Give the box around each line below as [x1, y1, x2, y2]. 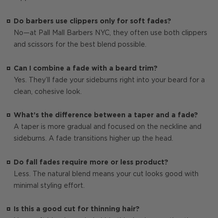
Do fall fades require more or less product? [14, 159, 168, 166]
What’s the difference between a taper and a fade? [14, 112, 198, 119]
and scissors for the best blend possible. [14, 41, 146, 49]
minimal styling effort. [14, 182, 85, 189]
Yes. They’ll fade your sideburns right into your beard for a [14, 76, 205, 84]
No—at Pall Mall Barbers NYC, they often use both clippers [14, 30, 207, 37]
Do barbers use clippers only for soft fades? [14, 18, 171, 25]
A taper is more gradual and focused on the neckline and [14, 124, 201, 131]
